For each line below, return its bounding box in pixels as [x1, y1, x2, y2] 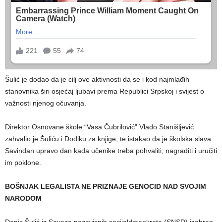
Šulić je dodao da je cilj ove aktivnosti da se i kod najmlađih [5, 75, 189, 83]
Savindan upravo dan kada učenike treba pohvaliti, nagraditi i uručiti [5, 146, 217, 155]
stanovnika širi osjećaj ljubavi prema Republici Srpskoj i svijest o [5, 87, 204, 95]
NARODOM [5, 194, 42, 202]
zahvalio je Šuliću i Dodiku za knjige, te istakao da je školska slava [5, 134, 211, 143]
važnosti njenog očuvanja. [5, 99, 86, 107]
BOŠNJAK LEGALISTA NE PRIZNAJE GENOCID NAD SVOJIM [5, 182, 206, 190]
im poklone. [5, 158, 41, 166]
